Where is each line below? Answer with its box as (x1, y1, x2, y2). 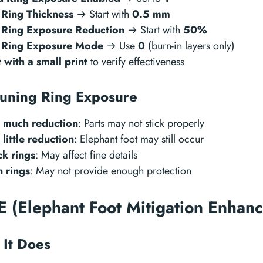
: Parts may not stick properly (78, 116, 204, 131)
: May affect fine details (35, 147, 137, 163)
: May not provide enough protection (30, 163, 191, 178)
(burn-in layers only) (145, 38, 235, 53)
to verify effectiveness (87, 54, 184, 69)
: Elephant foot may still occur (74, 131, 204, 147)
